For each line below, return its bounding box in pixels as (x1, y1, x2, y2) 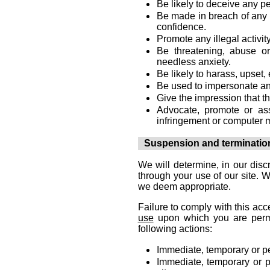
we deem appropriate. (137, 181, 231, 192)
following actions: (137, 224, 212, 234)
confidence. (156, 22, 206, 32)
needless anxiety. (156, 57, 231, 67)
